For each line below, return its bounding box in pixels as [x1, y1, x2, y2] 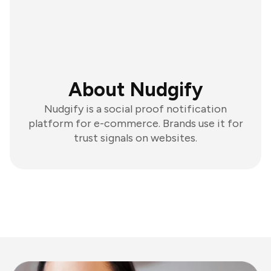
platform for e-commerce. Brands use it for [28, 117, 243, 130]
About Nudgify [68, 78, 203, 101]
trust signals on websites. [74, 131, 197, 145]
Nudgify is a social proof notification [44, 102, 227, 116]
